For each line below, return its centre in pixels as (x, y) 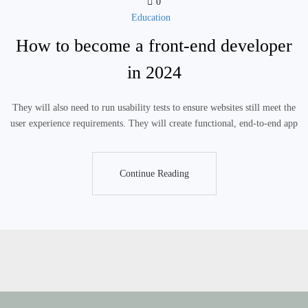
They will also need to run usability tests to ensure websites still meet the (154, 108)
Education (151, 18)
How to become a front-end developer (154, 46)
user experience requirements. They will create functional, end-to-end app (154, 123)
